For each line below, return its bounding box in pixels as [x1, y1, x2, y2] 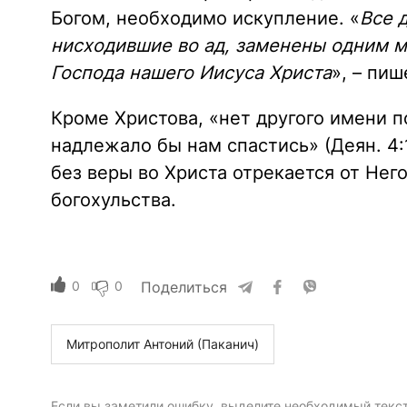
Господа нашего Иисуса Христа [50, 62, 332, 84]
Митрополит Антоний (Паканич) [65, 336, 259, 352]
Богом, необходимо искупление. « [50, 7, 360, 30]
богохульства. [50, 189, 176, 212]
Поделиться [140, 278, 227, 297]
